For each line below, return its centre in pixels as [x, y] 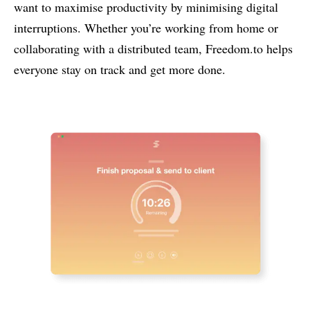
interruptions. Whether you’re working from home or [146, 27]
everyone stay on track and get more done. [120, 69]
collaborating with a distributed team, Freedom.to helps [153, 48]
